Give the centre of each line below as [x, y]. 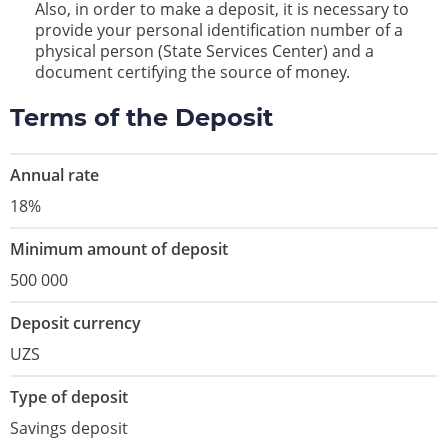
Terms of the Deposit [141, 118]
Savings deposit [69, 428]
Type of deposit [69, 397]
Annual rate [54, 175]
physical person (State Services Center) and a [204, 51]
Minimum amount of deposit [119, 249]
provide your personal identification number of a [219, 30]
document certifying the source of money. [192, 72]
